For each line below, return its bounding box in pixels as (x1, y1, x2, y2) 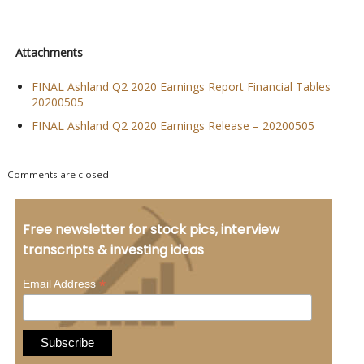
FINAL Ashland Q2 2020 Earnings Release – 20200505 (31, 118, 314, 134)
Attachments (15, 45, 83, 61)
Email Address (22, 277, 99, 291)
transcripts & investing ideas (22, 240, 204, 260)
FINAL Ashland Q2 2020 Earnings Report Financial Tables (31, 79, 331, 95)
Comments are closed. (6, 168, 111, 181)
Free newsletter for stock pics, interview (22, 220, 279, 240)
